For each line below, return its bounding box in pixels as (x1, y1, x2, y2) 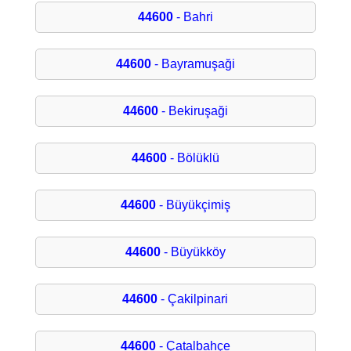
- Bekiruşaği (157, 104, 228, 118)
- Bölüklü (166, 151, 219, 165)
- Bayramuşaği (150, 57, 235, 71)
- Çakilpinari (157, 292, 229, 306)
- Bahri (172, 10, 213, 24)
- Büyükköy (160, 245, 226, 259)
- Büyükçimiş (155, 198, 230, 212)
